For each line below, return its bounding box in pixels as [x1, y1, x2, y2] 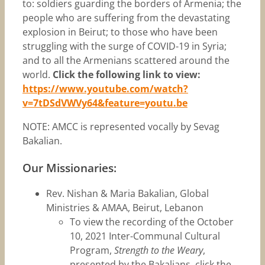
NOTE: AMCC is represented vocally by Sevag [22, 120, 219, 134]
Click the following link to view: [52, 68, 201, 82]
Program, [69, 244, 114, 257]
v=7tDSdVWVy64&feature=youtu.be [22, 96, 188, 110]
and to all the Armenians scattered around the [22, 54, 230, 67]
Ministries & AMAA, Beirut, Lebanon [46, 201, 203, 215]
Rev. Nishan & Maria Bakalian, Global [46, 187, 209, 201]
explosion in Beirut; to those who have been [22, 25, 218, 39]
